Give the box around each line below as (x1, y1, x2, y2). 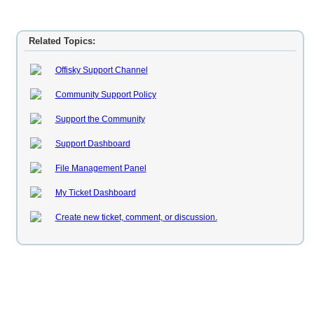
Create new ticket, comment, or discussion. (55, 212, 217, 222)
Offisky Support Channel (55, 65, 148, 75)
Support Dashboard (55, 139, 130, 149)
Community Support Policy (55, 90, 156, 100)
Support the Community (55, 114, 145, 124)
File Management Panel (55, 163, 146, 173)
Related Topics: (28, 36, 95, 46)
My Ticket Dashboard (55, 188, 136, 198)
